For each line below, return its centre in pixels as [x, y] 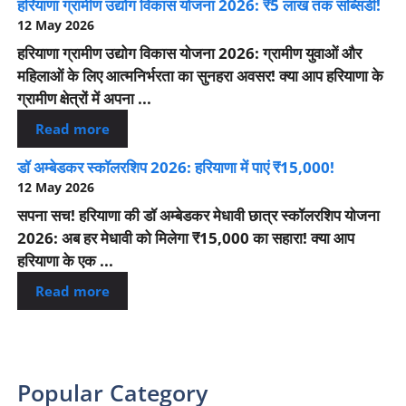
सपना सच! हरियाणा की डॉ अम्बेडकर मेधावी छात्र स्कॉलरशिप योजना [198, 216]
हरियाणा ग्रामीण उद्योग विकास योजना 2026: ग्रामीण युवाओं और [189, 53]
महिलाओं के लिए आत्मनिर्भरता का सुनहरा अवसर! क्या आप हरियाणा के [200, 76]
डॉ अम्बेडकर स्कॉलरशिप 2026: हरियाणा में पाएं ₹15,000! [176, 167]
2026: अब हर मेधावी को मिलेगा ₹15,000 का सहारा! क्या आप [186, 238]
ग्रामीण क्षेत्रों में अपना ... [84, 99]
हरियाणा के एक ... [65, 261]
